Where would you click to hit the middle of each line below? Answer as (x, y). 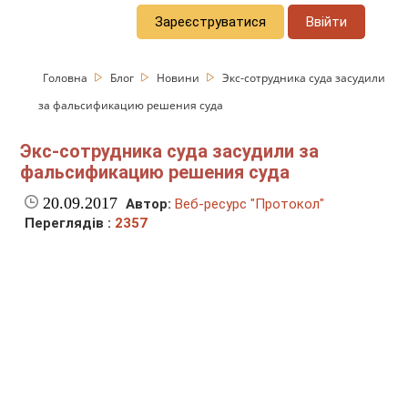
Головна (67, 77)
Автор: (149, 204)
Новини (180, 77)
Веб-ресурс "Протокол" (250, 204)
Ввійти (327, 21)
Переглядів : (70, 224)
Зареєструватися (211, 21)
